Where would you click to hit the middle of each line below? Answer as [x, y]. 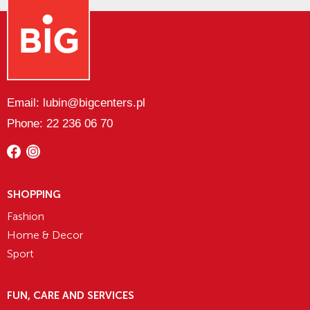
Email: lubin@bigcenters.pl [76, 103]
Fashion [26, 217]
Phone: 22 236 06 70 [60, 124]
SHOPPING [34, 195]
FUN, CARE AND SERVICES [71, 296]
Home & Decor [45, 235]
